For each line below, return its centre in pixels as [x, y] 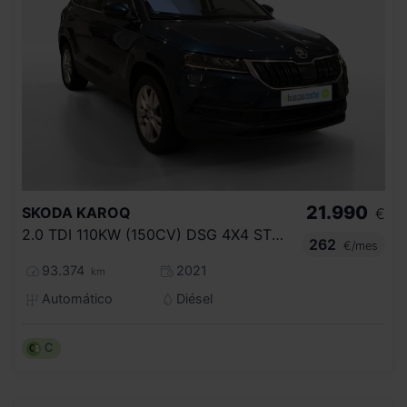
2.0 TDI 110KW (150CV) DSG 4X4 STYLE [278, 235]
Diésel [192, 299]
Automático [75, 299]
